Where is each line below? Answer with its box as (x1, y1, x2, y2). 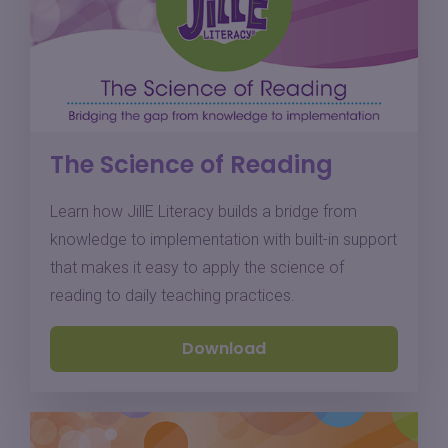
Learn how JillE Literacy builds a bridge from (50, 202, 357, 222)
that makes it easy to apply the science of (50, 258, 344, 278)
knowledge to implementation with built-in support (50, 230, 397, 250)
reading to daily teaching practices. (50, 286, 295, 306)
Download (182, 337, 266, 361)
